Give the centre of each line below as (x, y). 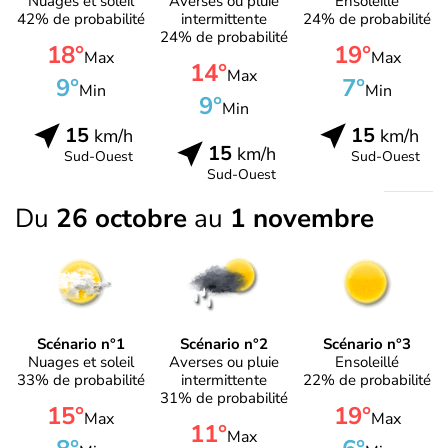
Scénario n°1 (80, 343)
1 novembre (302, 219)
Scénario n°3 (367, 343)
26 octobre (125, 219)
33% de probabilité (80, 379)
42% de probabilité (80, 19)
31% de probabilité (223, 397)
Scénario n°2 (223, 343)
